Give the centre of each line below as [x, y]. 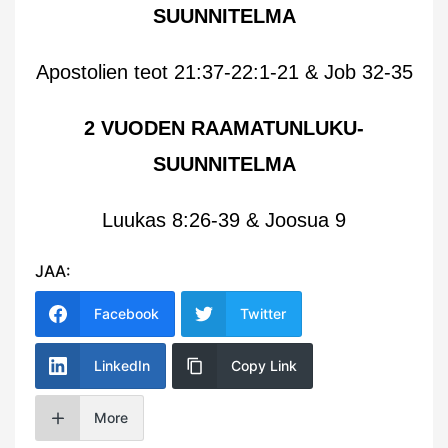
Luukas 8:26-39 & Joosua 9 [224, 219]
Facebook [126, 313]
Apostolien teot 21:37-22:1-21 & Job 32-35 [224, 71]
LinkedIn [122, 365]
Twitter [263, 313]
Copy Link [264, 365]
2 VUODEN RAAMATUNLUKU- [224, 127]
